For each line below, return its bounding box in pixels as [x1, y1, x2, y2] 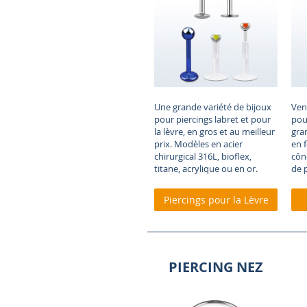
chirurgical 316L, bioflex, [154, 150, 251, 163]
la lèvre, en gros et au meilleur [154, 125, 275, 138]
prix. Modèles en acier [154, 138, 243, 151]
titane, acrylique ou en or [154, 162, 256, 175]
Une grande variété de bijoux [154, 101, 271, 114]
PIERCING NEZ [169, 258, 264, 277]
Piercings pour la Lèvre [164, 193, 269, 207]
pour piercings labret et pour [154, 113, 271, 126]
